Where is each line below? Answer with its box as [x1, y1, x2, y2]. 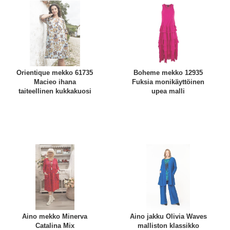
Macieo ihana [33, 78, 76, 86]
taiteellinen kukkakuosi [18, 87, 91, 95]
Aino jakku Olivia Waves [129, 212, 207, 220]
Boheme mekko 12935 [133, 69, 203, 77]
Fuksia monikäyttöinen [132, 78, 205, 86]
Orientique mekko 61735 [16, 69, 93, 77]
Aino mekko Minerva [22, 212, 88, 220]
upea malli [151, 87, 185, 95]
